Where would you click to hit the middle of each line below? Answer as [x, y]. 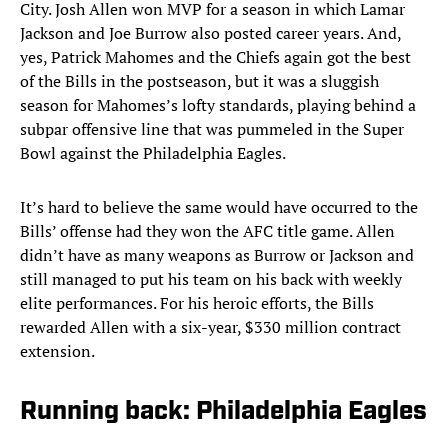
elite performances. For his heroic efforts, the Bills [197, 303]
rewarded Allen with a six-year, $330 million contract [210, 327]
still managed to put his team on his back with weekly [211, 279]
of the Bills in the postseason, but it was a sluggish [199, 81]
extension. [59, 351]
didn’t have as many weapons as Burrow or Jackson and [217, 255]
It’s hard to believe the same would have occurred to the [219, 207]
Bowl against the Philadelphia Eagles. [153, 153]
